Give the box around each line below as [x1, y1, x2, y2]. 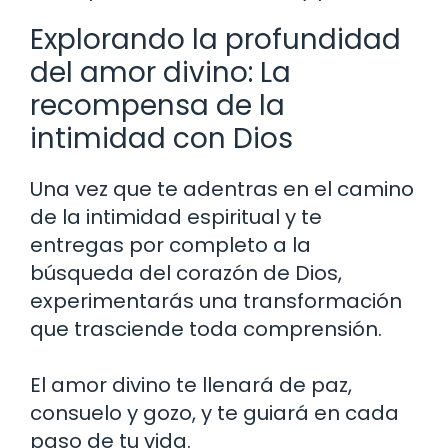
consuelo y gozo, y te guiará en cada [30, 399, 399, 428]
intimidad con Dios [30, 119, 293, 159]
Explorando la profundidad [30, 20, 401, 60]
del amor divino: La [30, 53, 291, 93]
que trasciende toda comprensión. [30, 315, 382, 344]
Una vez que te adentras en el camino [30, 175, 414, 204]
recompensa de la [30, 86, 285, 126]
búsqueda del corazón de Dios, [30, 259, 342, 288]
